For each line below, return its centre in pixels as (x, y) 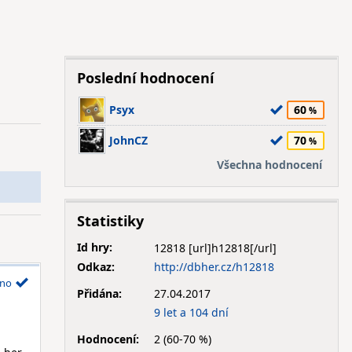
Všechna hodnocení (269, 165)
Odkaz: (95, 266)
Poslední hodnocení (145, 78)
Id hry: (94, 247)
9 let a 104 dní (191, 312)
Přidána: (99, 293)
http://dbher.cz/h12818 (214, 266)
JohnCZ (128, 140)
